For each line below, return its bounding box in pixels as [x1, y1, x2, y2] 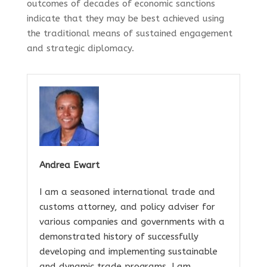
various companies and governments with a [39, 216, 225, 227]
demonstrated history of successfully [39, 231, 198, 242]
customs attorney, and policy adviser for [39, 201, 215, 212]
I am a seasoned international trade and [39, 186, 215, 197]
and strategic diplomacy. [26, 42, 134, 54]
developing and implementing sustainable [39, 246, 218, 257]
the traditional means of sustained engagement [26, 27, 232, 39]
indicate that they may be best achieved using [26, 13, 224, 24]
